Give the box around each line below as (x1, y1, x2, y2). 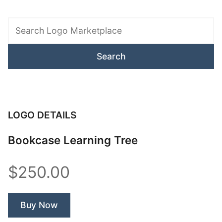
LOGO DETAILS (8, 109, 76, 121)
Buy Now (20, 199, 58, 210)
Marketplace (7, 30, 54, 40)
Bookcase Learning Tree (8, 133, 138, 147)
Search (7, 5, 33, 15)
